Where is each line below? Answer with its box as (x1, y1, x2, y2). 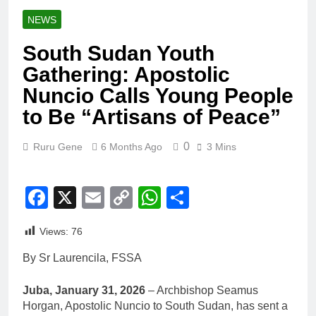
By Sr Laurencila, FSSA (23, 251, 142, 264)
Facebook (48, 184, 148, 210)
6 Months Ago (101, 140, 162, 152)
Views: (39, 225, 68, 237)
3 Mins (207, 140, 236, 152)
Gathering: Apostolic (23, 62, 230, 86)
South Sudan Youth (23, 41, 214, 65)
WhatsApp (161, 184, 265, 210)
